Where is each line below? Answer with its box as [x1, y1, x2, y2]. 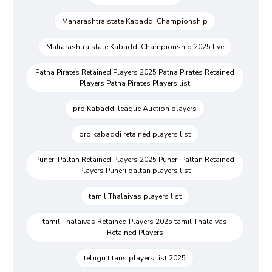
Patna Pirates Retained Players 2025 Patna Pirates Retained [35, 67, 234, 78]
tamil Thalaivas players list [88, 191, 182, 202]
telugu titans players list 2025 [84, 253, 186, 263]
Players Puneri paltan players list [79, 166, 191, 176]
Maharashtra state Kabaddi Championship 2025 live [46, 42, 224, 52]
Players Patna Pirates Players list [80, 78, 190, 89]
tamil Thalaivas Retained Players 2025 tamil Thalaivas [42, 217, 227, 227]
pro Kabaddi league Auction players [73, 104, 197, 114]
